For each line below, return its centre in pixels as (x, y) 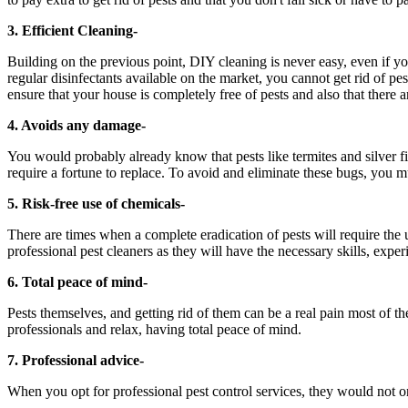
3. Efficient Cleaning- (72, 30)
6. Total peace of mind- (79, 281)
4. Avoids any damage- (78, 125)
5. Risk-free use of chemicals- (98, 203)
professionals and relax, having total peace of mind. (154, 329)
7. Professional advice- (77, 360)
